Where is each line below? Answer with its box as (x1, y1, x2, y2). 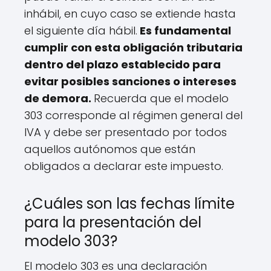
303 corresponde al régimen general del (24, 107, 243, 123)
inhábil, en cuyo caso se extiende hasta (24, 5, 236, 21)
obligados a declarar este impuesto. (24, 158, 223, 174)
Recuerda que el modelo (94, 90, 229, 106)
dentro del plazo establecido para (24, 56, 221, 72)
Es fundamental (137, 22, 231, 38)
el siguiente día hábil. (24, 22, 137, 38)
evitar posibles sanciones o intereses (24, 73, 237, 89)
